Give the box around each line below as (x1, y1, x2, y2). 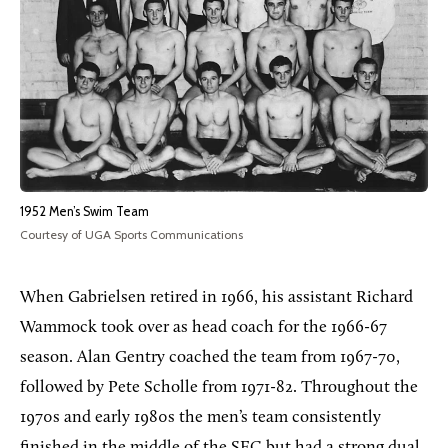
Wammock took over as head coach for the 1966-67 (20, 318, 387, 336)
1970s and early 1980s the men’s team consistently (20, 408, 381, 426)
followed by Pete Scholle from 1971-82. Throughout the (20, 378, 418, 396)
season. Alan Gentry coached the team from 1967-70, (20, 348, 400, 366)
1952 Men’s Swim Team (20, 203, 149, 219)
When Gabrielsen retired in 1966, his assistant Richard (20, 288, 413, 306)
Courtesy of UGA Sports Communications (20, 226, 243, 242)
